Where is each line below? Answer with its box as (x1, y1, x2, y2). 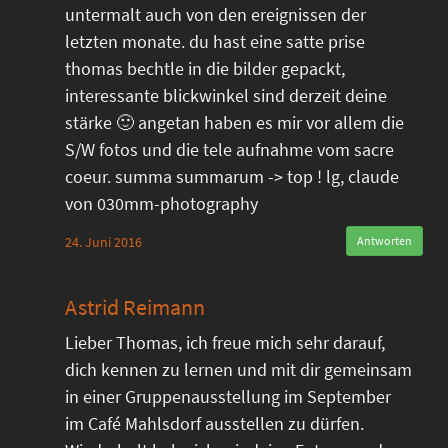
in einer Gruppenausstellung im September (65, 385, 391, 408)
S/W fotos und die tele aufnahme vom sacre (65, 138, 394, 161)
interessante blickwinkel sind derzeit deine (65, 84, 387, 107)
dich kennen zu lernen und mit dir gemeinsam (65, 358, 412, 381)
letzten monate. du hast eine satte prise (65, 30, 365, 53)
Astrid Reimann (65, 293, 205, 321)
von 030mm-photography (65, 192, 258, 215)
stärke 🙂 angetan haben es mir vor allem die (65, 111, 404, 134)
